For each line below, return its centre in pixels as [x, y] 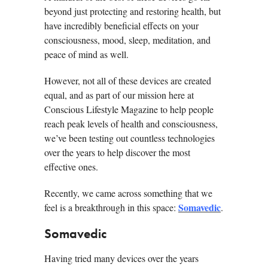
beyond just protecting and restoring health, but [133, 11]
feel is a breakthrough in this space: [111, 208]
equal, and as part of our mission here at [119, 95]
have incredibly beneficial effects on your [121, 26]
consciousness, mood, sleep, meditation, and [127, 40]
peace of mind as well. [86, 54]
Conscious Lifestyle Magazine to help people [129, 109]
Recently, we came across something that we [128, 193]
